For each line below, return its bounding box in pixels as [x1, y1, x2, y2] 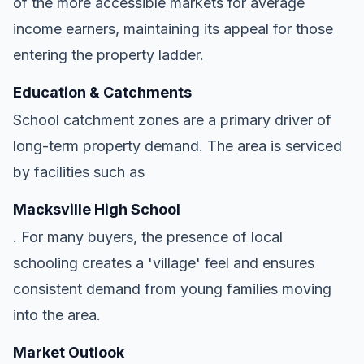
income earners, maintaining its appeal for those [13, 19, 333, 37]
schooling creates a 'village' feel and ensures [13, 253, 314, 271]
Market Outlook [13, 343, 124, 361]
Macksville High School [13, 200, 180, 218]
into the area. [13, 305, 101, 323]
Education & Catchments [13, 83, 192, 101]
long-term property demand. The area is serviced [13, 136, 342, 154]
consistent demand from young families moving [13, 279, 331, 297]
